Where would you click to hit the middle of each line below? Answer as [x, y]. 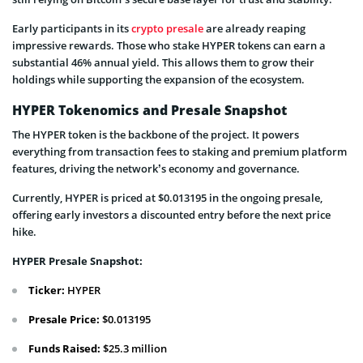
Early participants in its [72, 29]
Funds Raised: [64, 349]
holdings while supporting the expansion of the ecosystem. [158, 80]
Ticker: [47, 290]
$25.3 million [134, 349]
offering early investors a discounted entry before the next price [171, 215]
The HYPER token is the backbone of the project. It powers [156, 135]
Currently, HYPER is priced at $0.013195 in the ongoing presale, [167, 198]
